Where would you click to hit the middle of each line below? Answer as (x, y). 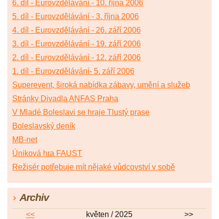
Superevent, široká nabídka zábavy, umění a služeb (101, 85)
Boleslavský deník (44, 126)
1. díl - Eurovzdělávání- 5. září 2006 (73, 71)
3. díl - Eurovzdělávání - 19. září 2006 (77, 44)
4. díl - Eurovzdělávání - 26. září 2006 (77, 30)
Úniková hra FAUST (47, 153)
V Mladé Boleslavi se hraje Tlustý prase (81, 112)
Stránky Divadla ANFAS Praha (65, 98)
